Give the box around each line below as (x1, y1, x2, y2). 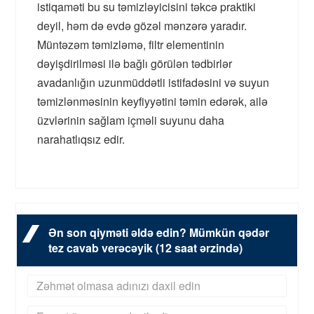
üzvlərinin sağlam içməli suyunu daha (37, 112, 225, 129)
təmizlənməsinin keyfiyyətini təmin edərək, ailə (37, 93, 268, 110)
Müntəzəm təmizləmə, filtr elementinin (37, 36, 225, 53)
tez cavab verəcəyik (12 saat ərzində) (48, 240, 243, 257)
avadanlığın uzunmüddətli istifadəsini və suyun (37, 74, 270, 91)
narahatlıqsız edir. (37, 131, 125, 148)
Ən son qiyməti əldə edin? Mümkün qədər (48, 224, 270, 241)
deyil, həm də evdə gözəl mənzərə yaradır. (37, 18, 247, 34)
